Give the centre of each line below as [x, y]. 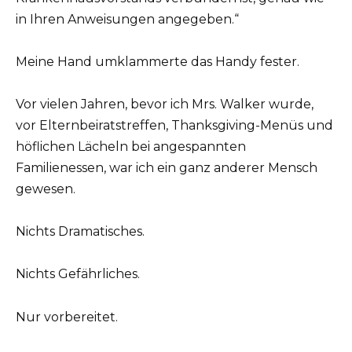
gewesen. [46, 189]
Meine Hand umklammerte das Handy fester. [158, 61]
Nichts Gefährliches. [78, 274]
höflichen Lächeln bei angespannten [131, 146]
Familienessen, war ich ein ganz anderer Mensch [167, 167]
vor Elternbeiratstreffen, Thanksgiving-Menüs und [174, 125]
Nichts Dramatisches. [80, 232]
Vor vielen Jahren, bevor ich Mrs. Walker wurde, [165, 104]
